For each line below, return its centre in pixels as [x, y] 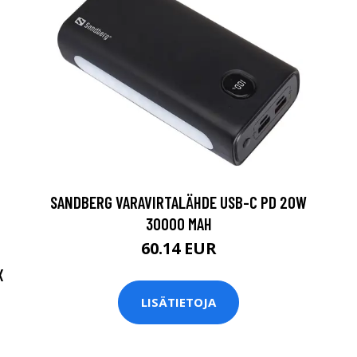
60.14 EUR [178, 248]
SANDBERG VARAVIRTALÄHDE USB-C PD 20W [178, 202]
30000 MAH [178, 223]
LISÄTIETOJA [178, 302]
